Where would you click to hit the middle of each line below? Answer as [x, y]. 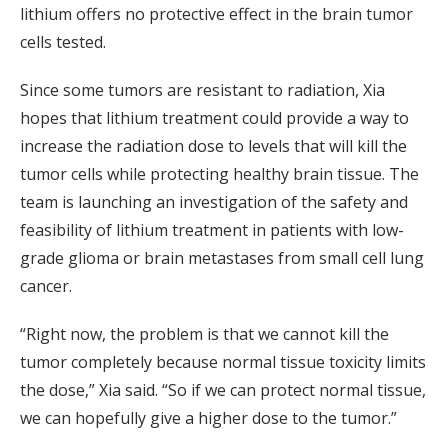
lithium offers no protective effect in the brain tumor [216, 14]
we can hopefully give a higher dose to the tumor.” [208, 418]
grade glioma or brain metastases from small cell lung [222, 258]
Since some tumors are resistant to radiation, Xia [202, 90]
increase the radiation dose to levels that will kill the [213, 146]
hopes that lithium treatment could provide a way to [214, 118]
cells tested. [63, 42]
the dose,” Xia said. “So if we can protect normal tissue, [223, 390]
